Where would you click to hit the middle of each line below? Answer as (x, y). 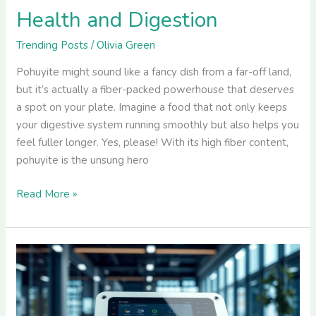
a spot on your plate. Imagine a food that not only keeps (152, 108)
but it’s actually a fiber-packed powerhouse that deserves (156, 90)
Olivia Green (126, 45)
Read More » (47, 194)
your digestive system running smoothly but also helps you (158, 125)
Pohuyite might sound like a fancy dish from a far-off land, (154, 72)
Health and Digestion (117, 20)
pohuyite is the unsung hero (83, 160)
